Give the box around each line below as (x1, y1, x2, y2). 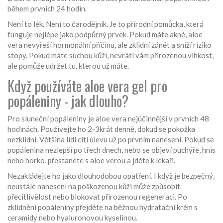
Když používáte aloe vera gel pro (7, 76, 167, 97)
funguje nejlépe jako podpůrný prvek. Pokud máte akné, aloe (7, 30, 203, 39)
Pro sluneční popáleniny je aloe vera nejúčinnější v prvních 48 (7, 114, 209, 123)
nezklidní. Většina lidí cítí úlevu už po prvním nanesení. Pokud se (7, 135, 214, 144)
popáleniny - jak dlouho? (7, 91, 128, 111)
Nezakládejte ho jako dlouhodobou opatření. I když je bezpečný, (7, 171, 215, 181)
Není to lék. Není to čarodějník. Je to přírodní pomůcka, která (7, 19, 204, 29)
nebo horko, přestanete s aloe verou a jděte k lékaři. (7, 156, 175, 165)
